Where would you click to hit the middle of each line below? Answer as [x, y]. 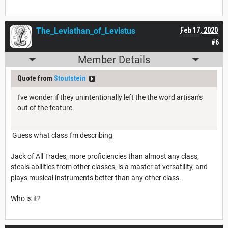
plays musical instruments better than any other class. [96, 177]
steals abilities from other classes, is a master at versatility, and [109, 167]
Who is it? [26, 198]
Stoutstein [70, 78]
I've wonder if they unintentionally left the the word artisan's [110, 97]
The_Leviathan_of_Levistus [86, 31]
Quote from [36, 78]
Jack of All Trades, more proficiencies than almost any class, [105, 156]
